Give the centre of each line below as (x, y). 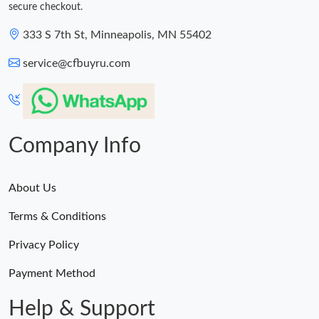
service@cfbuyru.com (77, 64)
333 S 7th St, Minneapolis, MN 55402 (117, 35)
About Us (32, 188)
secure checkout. (46, 7)
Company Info (75, 146)
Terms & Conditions (57, 217)
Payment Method (52, 274)
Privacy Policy (44, 245)
